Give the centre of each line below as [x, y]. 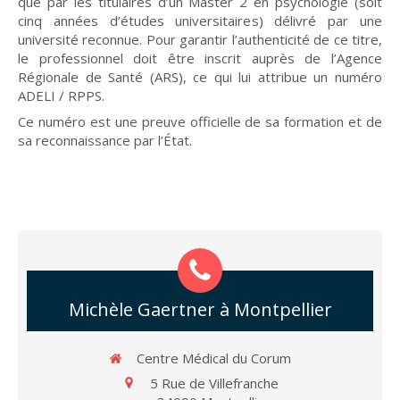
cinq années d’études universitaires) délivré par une [200, 21]
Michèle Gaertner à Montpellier [200, 309]
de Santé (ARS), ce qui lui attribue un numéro [234, 77]
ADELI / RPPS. [61, 96]
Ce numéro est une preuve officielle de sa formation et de [200, 121]
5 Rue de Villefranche [214, 383]
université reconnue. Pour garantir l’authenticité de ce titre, [200, 39]
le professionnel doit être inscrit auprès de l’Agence [200, 58]
